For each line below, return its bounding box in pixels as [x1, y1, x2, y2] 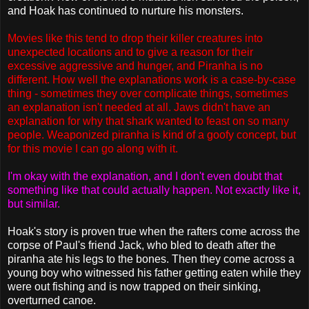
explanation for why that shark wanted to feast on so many [8, 114, 289, 127]
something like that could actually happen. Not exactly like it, [8, 183, 301, 196]
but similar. [8, 197, 60, 210]
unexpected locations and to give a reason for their [8, 46, 253, 58]
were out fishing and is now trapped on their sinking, [8, 280, 261, 292]
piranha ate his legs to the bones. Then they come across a [8, 252, 295, 265]
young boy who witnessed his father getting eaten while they [8, 266, 301, 279]
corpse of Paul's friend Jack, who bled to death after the [8, 239, 276, 251]
